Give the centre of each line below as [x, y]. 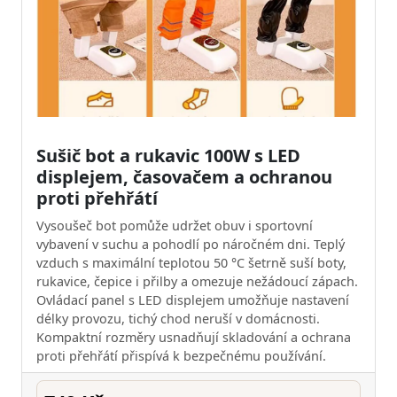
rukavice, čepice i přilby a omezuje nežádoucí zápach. [197, 282]
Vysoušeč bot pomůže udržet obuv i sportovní [175, 226]
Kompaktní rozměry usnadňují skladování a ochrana [194, 338]
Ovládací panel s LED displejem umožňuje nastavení [193, 300]
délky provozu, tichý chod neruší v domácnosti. [178, 319]
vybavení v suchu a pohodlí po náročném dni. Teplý [191, 245]
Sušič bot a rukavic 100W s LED [168, 156]
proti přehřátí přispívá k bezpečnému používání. [181, 356]
